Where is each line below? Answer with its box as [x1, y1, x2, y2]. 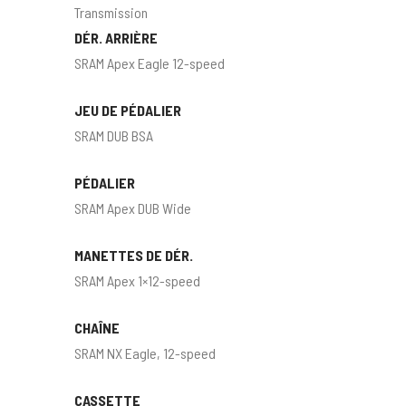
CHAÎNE [74, 319, 121, 337]
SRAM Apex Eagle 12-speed [74, 54, 226, 72]
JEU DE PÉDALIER [74, 101, 182, 120]
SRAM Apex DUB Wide [74, 199, 192, 217]
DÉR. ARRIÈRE [74, 29, 159, 47]
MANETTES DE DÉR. [74, 246, 194, 265]
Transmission [74, 4, 149, 22]
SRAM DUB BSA [74, 127, 154, 145]
